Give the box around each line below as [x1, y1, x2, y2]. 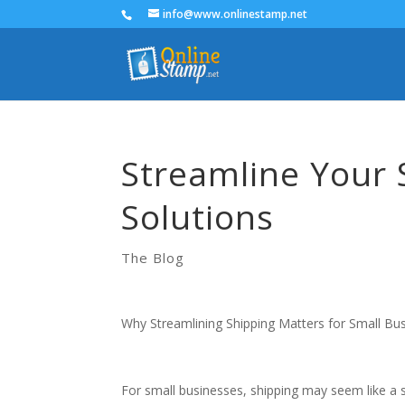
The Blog [121, 249, 185, 267]
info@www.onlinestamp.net [163, 6, 308, 22]
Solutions [121, 193, 275, 240]
